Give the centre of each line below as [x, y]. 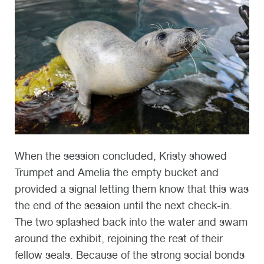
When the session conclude [81, 156]
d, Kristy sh [174, 156]
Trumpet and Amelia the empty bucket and [117, 172]
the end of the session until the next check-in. [123, 205]
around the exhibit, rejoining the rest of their [119, 238]
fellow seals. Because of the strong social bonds [130, 255]
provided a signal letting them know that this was [132, 189]
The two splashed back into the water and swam [131, 222]
